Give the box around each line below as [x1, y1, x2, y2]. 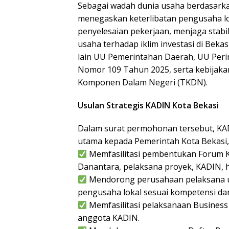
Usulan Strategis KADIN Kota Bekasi [78, 100, 219, 111]
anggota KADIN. [78, 212, 140, 224]
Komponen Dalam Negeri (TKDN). [78, 77, 208, 88]
